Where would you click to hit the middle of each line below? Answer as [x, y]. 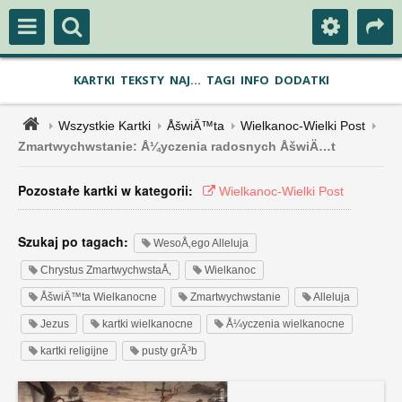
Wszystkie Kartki [105, 126]
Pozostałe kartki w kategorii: [105, 190]
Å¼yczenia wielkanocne [284, 324]
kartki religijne [73, 351]
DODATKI [301, 80]
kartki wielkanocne [146, 324]
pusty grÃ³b [168, 351]
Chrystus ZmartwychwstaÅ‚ [105, 270]
